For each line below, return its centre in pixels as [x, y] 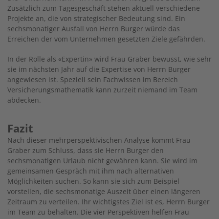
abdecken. [24, 100]
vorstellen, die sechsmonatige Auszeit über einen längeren [104, 191]
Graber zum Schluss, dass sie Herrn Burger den [86, 150]
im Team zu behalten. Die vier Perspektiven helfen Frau [98, 212]
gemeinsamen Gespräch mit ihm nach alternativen [91, 171]
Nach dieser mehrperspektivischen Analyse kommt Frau [99, 140]
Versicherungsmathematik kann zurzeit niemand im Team [102, 89]
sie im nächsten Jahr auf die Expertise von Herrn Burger [99, 69]
